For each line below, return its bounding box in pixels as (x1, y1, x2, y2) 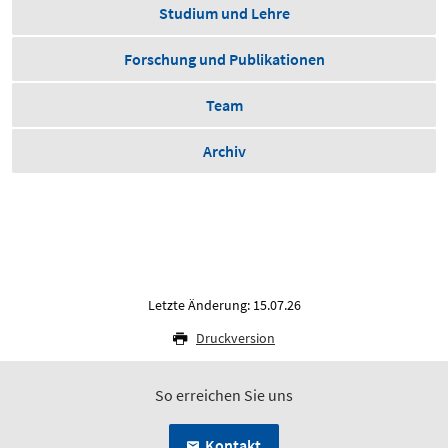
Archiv (202, 141, 246, 162)
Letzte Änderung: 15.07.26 (147, 296, 301, 315)
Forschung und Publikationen (123, 49, 325, 70)
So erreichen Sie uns (155, 385, 293, 406)
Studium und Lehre (158, 3, 290, 24)
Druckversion (196, 329, 275, 348)
